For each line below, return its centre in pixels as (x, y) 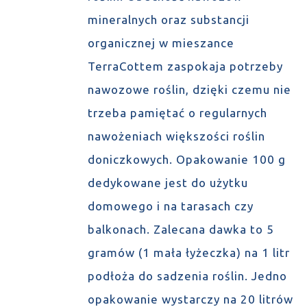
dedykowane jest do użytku (168, 183)
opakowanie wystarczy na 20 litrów (190, 299)
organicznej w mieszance (161, 43)
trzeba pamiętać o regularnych (177, 113)
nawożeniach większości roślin (176, 136)
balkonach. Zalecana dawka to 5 (181, 229)
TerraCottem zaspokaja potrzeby (185, 66)
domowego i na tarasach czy (170, 206)
